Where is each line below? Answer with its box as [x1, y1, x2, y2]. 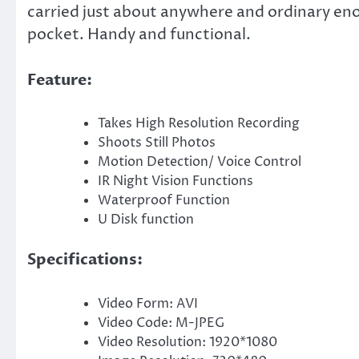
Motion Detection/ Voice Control [98, 153, 301, 171]
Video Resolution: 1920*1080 [98, 333, 277, 351]
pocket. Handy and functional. [27, 24, 251, 46]
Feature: [27, 69, 92, 91]
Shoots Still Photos [98, 134, 216, 152]
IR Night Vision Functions [98, 172, 253, 191]
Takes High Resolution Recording [98, 115, 300, 133]
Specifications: [27, 249, 143, 271]
